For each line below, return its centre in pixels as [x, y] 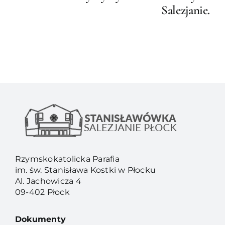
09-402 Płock [42, 192]
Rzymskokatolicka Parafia [67, 159]
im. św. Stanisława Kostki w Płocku [85, 170]
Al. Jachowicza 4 [48, 181]
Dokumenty [40, 219]
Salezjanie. [186, 10]
